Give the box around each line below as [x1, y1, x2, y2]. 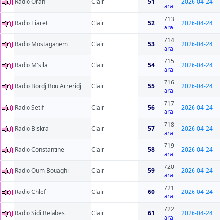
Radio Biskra [15, 124, 49, 133]
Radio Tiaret [15, 19, 48, 27]
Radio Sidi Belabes [15, 209, 65, 218]
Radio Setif [15, 103, 44, 112]
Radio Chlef [15, 188, 46, 196]
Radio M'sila [15, 61, 48, 70]
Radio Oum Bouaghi [15, 166, 69, 175]
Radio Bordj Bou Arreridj [15, 82, 81, 91]
